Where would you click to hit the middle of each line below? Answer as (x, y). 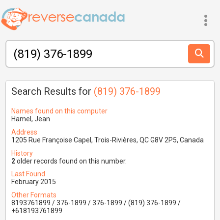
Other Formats (34, 195)
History (22, 153)
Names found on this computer (59, 111)
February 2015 (33, 182)
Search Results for (52, 91)
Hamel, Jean (30, 119)
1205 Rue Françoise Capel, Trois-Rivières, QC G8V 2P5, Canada (107, 140)
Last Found (28, 174)
